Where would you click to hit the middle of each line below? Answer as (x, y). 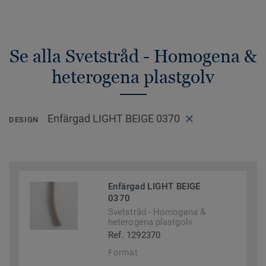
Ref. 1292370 (134, 235)
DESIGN (24, 120)
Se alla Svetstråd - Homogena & (133, 56)
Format (123, 253)
